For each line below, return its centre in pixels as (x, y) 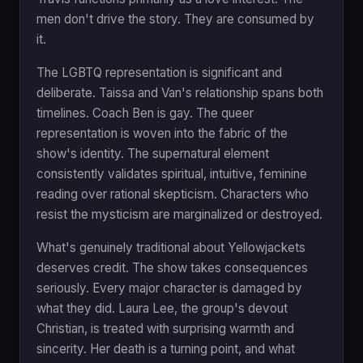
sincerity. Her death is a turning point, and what (166, 348)
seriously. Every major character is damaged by (169, 288)
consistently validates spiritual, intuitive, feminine (172, 173)
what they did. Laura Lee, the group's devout (162, 308)
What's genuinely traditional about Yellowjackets (171, 247)
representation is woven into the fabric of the (162, 133)
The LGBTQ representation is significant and (159, 72)
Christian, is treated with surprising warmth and (165, 328)
